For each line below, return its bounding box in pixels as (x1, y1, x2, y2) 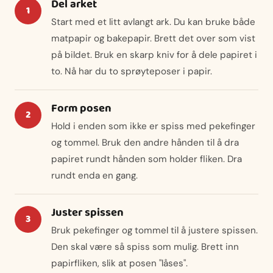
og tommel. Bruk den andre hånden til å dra (51, 136, 239, 149)
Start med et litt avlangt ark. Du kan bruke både (51, 16, 255, 29)
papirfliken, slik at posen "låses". (51, 257, 188, 270)
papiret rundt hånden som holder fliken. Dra (51, 153, 242, 166)
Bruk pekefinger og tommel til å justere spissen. (51, 224, 258, 237)
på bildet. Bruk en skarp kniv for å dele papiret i (51, 49, 257, 62)
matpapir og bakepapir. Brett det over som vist (51, 32, 255, 45)
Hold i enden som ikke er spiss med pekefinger (51, 120, 255, 133)
